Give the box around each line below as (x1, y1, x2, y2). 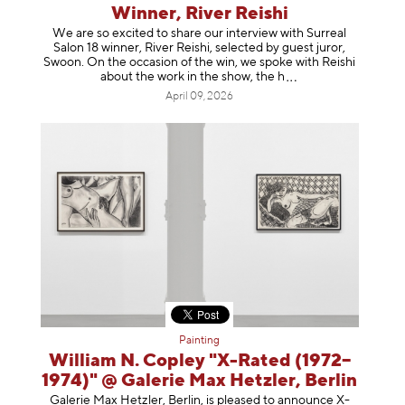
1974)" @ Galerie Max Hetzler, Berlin (42, 371, 358, 391)
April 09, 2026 (165, 91, 234, 103)
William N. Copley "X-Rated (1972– (48, 351, 351, 371)
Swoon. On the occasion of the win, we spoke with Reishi (43, 56, 356, 70)
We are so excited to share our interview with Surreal (52, 27, 347, 41)
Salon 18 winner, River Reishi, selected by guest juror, (53, 42, 346, 55)
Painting (179, 334, 221, 346)
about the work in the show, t (100, 71, 261, 84)
